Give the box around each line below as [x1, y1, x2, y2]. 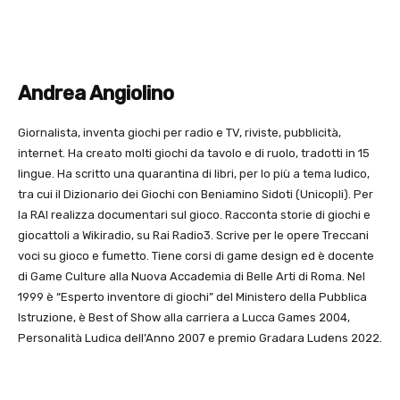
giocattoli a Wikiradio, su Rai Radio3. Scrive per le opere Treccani [18, 229, 369, 243]
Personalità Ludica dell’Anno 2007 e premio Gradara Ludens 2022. [18, 331, 382, 346]
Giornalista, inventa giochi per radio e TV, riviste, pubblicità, [18, 126, 341, 140]
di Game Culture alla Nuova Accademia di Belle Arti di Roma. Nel [18, 270, 365, 284]
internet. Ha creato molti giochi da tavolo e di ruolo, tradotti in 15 [18, 146, 370, 161]
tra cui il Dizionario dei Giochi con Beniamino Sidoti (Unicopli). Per [18, 187, 373, 202]
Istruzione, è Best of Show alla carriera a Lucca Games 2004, [18, 311, 350, 325]
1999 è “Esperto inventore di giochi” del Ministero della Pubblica [18, 290, 367, 304]
